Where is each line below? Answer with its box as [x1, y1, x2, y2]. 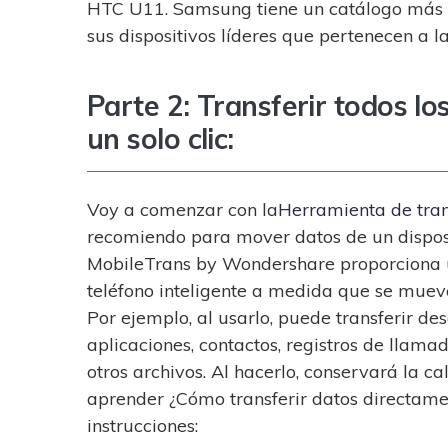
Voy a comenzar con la [87, 198, 278, 221]
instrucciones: [87, 414, 198, 437]
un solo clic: [87, 121, 234, 156]
